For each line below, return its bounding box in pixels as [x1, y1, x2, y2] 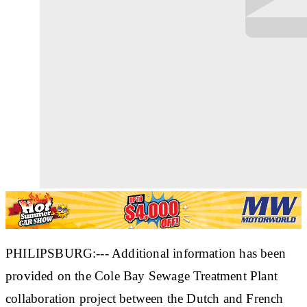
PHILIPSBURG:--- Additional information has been [5, 245, 286, 260]
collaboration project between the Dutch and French [5, 291, 284, 306]
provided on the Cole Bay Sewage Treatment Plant [5, 268, 278, 283]
